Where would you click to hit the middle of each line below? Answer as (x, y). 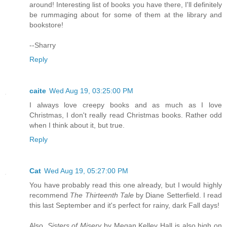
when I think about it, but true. (77, 125)
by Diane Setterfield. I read (178, 195)
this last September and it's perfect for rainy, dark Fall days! (124, 205)
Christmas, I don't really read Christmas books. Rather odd (126, 115)
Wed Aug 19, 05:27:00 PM (86, 171)
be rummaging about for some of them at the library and (126, 15)
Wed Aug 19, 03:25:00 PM (91, 90)
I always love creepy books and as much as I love (126, 105)
